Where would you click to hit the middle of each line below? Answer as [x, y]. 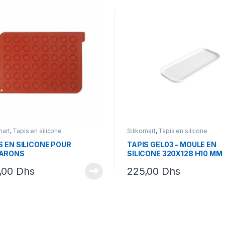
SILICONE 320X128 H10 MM [175, 154]
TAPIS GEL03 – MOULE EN [172, 145]
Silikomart [141, 131]
